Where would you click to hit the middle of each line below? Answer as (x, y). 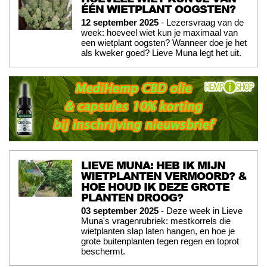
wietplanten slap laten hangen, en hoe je (158, 231)
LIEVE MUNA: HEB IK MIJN (153, 165)
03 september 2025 (120, 210)
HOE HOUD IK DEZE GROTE (155, 186)
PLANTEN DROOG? (132, 197)
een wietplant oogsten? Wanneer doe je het (164, 42)
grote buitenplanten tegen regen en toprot (160, 241)
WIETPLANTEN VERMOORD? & (164, 176)
